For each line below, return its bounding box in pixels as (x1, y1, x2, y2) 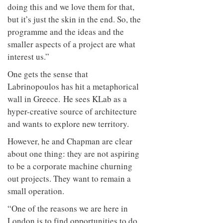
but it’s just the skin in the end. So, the (7, 13, 141, 25)
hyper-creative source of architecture (7, 105, 137, 117)
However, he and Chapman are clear (7, 135, 132, 147)
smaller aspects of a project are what (7, 38, 135, 50)
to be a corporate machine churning (7, 160, 132, 172)
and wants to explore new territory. (7, 117, 129, 129)
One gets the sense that (7, 68, 88, 80)
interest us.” (7, 50, 49, 62)
